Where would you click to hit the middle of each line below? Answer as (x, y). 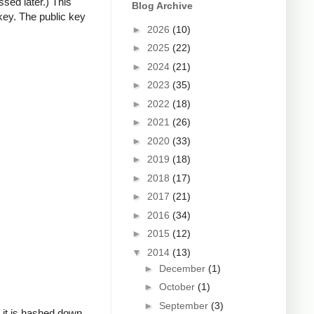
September (185, 305)
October (178, 287)
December (183, 268)
